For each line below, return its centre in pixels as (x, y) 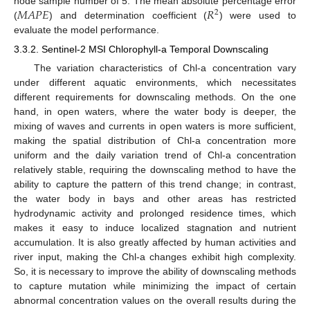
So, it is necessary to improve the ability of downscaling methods (155, 271)
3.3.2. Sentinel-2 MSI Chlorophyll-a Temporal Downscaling (141, 49)
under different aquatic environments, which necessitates (155, 82)
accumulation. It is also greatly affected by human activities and (155, 242)
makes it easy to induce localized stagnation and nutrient (155, 227)
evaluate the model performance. (86, 29)
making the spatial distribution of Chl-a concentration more (155, 140)
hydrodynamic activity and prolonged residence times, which (155, 213)
